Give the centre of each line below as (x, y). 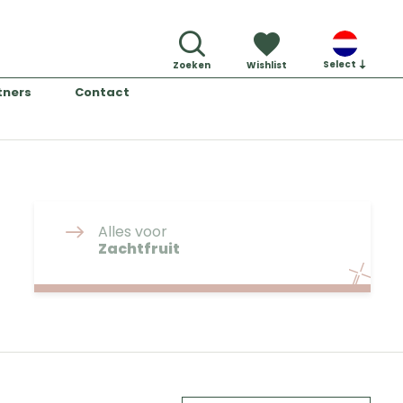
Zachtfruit (139, 249)
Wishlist (267, 65)
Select (340, 64)
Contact (102, 92)
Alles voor (133, 232)
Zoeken (192, 65)
